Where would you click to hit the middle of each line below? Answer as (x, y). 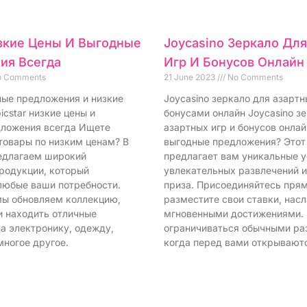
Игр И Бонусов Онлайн (234, 62)
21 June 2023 (191, 77)
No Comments (254, 77)
